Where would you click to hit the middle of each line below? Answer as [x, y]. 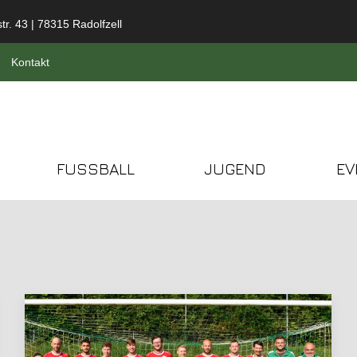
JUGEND [235, 168]
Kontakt [29, 62]
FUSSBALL [95, 168]
